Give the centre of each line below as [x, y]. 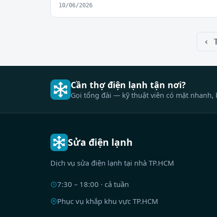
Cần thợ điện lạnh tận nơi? [128, 85]
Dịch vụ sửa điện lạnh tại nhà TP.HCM [112, 163]
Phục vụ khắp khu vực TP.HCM [107, 201]
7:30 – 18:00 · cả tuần [93, 184]
